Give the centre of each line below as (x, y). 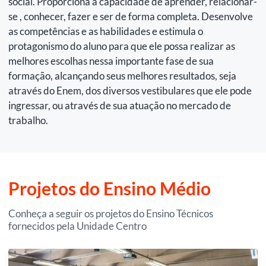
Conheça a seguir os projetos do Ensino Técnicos (111, 213)
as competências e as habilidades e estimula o (106, 31)
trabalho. (28, 120)
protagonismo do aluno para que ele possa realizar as (122, 46)
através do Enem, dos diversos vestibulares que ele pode (130, 90)
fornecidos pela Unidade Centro (77, 226)
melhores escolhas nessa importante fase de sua (111, 61)
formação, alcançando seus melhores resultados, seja (122, 75)
